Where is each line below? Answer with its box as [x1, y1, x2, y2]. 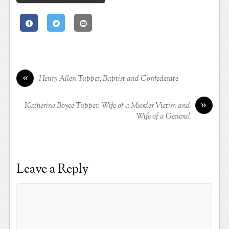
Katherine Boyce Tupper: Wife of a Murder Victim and [24, 100, 190, 111]
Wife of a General [136, 110, 190, 122]
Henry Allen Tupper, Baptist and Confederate [39, 73, 179, 84]
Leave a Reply [16, 160, 89, 178]
